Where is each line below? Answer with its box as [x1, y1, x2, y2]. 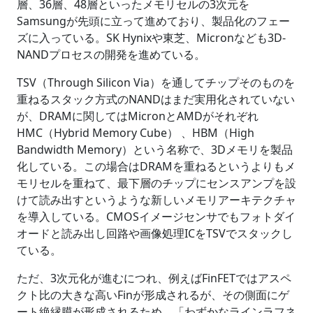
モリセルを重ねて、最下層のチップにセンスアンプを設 [17, 175, 296, 191]
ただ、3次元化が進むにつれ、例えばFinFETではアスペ [17, 270, 291, 286]
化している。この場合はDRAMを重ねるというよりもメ [17, 159, 296, 175]
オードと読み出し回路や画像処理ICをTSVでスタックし [17, 226, 293, 242]
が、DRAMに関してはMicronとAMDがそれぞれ [17, 108, 259, 124]
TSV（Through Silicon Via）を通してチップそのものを [17, 75, 295, 91]
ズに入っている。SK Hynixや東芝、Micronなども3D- [17, 30, 286, 46]
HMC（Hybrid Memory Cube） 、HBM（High [17, 125, 254, 141]
